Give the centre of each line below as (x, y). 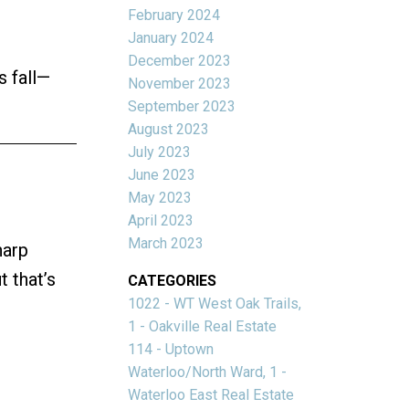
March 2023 (166, 243)
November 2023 (180, 83)
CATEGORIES (173, 280)
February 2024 (174, 15)
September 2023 (182, 106)
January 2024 (171, 37)
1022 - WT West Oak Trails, (215, 303)
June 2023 (162, 174)
